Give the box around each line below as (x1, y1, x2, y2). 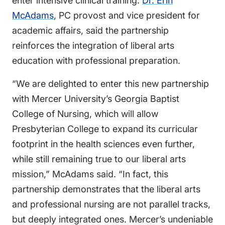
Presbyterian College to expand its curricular (12, 123, 198, 134)
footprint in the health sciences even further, (12, 138, 195, 149)
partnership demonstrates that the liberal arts (12, 183, 200, 194)
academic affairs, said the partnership (12, 25, 169, 36)
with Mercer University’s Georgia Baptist (12, 93, 179, 104)
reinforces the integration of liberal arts (12, 40, 174, 51)
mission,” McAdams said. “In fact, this (12, 168, 168, 179)
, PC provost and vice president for (54, 10, 200, 21)
